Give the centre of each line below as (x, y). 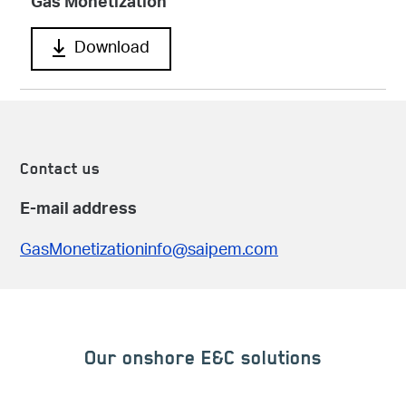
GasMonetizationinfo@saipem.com (149, 251)
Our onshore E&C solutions (203, 362)
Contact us (60, 172)
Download (112, 49)
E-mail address (78, 212)
